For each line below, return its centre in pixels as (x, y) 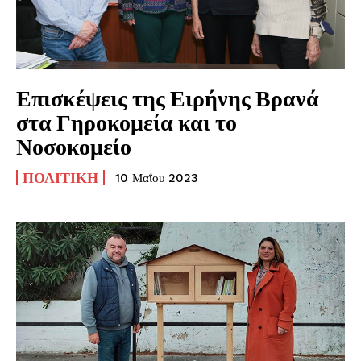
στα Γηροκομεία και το (127, 121)
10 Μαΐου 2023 (157, 178)
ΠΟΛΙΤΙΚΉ (60, 177)
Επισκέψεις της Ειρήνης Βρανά (168, 97)
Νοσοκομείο (74, 145)
